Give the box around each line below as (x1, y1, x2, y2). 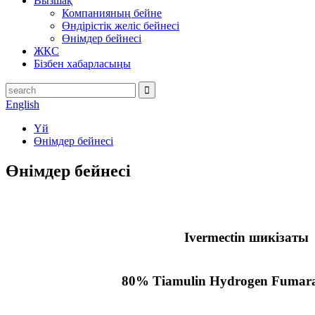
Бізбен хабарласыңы (34, 58, 131, 70)
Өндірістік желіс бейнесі (62, 20, 179, 32)
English (6, 98, 39, 110)
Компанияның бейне (62, 7, 162, 19)
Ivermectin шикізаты (184, 229, 309, 245)
